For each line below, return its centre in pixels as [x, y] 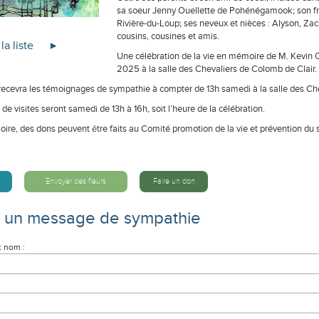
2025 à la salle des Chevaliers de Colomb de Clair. [217, 69]
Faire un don [174, 181]
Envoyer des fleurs [76, 181]
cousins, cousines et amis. [168, 36]
